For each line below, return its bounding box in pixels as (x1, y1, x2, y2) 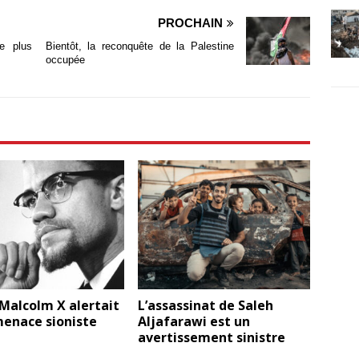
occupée (45, 54, 85, 67)
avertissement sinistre (138, 329, 286, 347)
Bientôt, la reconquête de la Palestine (45, 40, 235, 53)
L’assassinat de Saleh (138, 296, 274, 315)
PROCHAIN (158, 16, 224, 30)
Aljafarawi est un (138, 313, 251, 331)
